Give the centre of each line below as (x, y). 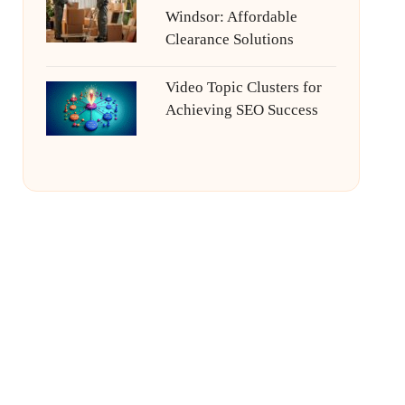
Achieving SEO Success (241, 110)
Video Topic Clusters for (243, 87)
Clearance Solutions (229, 39)
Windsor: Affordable (231, 17)
